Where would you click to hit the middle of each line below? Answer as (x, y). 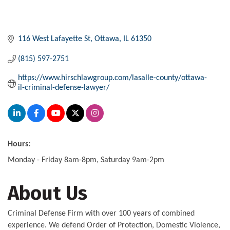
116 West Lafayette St (54, 39)
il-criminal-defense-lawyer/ (64, 88)
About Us (47, 193)
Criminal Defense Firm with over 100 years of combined (101, 213)
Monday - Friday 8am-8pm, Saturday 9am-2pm (86, 160)
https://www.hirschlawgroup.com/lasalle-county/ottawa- (112, 78)
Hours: (19, 144)
